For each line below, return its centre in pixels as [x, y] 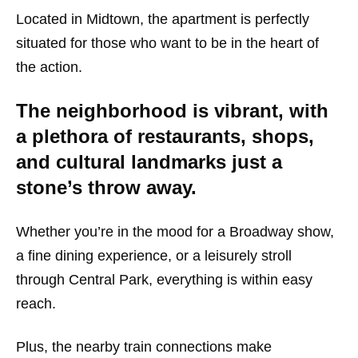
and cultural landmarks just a [149, 162]
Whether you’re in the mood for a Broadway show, [175, 232]
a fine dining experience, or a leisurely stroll [154, 256]
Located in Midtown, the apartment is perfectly [163, 20]
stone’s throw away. [106, 188]
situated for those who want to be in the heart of [167, 44]
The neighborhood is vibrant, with [172, 111]
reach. [36, 304]
